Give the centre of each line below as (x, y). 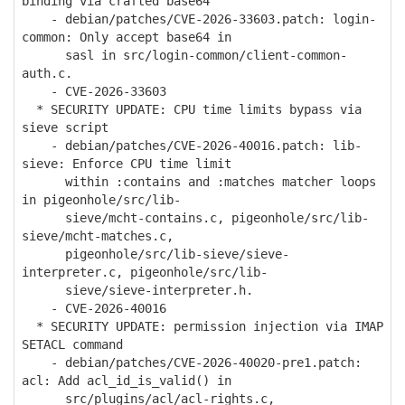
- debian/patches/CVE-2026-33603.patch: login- (199, 19)
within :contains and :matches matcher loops (199, 182)
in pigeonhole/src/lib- (101, 200)
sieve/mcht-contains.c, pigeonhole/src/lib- (195, 218)
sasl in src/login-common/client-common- (184, 55)
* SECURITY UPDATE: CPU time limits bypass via (192, 109)
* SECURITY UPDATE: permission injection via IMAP (202, 326)
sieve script (65, 127)
